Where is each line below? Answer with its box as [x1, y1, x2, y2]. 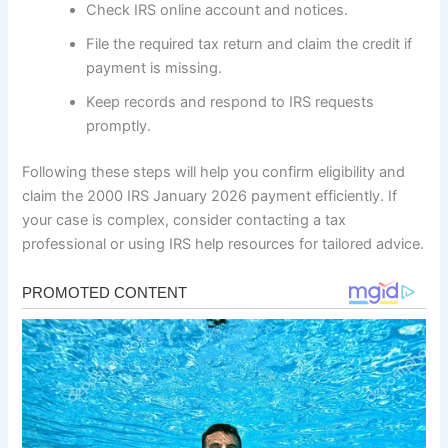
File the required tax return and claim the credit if [86, 34, 413, 53]
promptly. [86, 116, 152, 135]
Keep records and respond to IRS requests [86, 92, 375, 111]
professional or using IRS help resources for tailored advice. [22, 234, 425, 253]
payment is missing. [86, 58, 223, 77]
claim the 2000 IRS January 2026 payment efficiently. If [22, 186, 398, 205]
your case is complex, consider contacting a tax [22, 210, 347, 229]
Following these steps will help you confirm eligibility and [22, 162, 406, 181]
